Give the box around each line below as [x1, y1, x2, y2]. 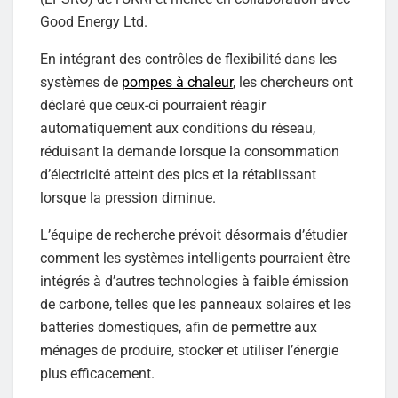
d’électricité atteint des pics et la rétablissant [40, 165, 316, 183]
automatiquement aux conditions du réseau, [40, 119, 315, 137]
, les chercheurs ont [233, 73, 353, 91]
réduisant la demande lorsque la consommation [40, 142, 339, 160]
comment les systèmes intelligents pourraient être [40, 249, 350, 267]
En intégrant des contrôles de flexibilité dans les [40, 50, 337, 68]
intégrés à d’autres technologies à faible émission [40, 272, 349, 290]
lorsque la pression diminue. [40, 188, 216, 206]
